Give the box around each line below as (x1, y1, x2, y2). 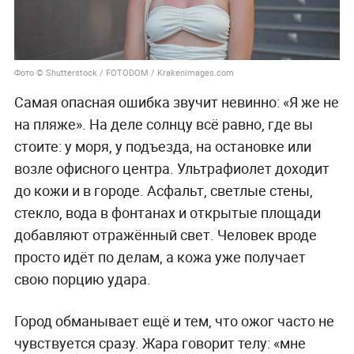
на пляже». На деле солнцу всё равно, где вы (13, 114, 313, 134)
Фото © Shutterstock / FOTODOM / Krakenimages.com (13, 66, 234, 78)
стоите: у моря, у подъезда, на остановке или (13, 136, 311, 156)
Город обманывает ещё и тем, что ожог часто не (13, 311, 334, 330)
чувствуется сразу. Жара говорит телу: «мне (13, 333, 306, 352)
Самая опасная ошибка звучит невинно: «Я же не (13, 92, 339, 111)
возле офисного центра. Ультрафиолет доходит (13, 158, 330, 178)
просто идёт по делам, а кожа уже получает (13, 247, 306, 266)
